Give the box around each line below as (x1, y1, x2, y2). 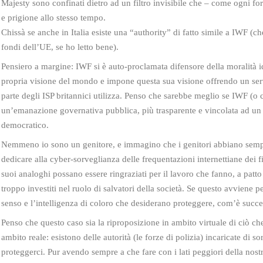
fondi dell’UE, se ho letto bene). (1, 42, 119, 52)
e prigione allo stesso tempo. (1, 12, 106, 22)
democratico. (1, 120, 49, 130)
